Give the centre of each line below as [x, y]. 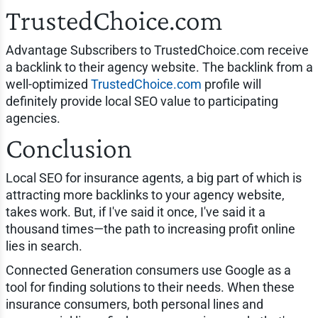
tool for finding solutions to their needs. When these [150, 287]
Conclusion [68, 148]
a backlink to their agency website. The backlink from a [159, 67]
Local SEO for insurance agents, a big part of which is [153, 177]
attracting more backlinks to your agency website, [145, 194]
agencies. [33, 118]
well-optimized [48, 84]
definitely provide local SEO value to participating [142, 101]
